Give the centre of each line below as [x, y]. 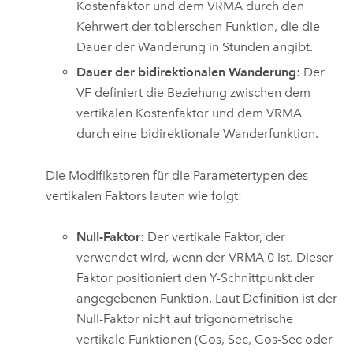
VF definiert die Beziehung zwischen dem [194, 93]
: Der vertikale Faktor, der [213, 236]
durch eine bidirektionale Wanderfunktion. [198, 134]
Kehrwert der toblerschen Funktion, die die [199, 26]
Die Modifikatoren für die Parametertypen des [177, 175]
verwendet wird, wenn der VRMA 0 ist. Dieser [205, 257]
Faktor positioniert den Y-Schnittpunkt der [196, 277]
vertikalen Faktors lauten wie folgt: [144, 195]
